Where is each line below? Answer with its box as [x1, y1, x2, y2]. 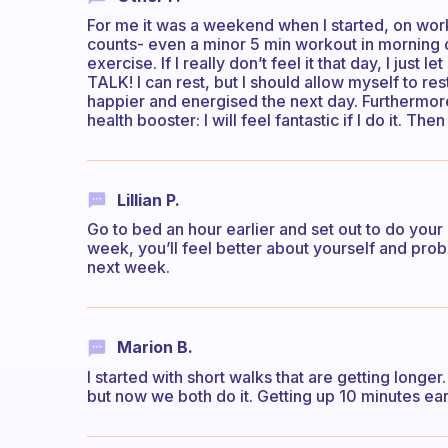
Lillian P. [117, 190, 180, 211]
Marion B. [117, 337, 193, 358]
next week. [87, 257, 170, 278]
